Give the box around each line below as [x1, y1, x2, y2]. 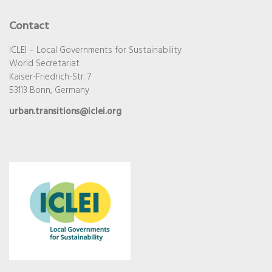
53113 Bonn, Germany [9, 83, 89, 98]
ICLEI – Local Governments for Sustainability [9, 43, 182, 58]
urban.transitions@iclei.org [9, 104, 121, 119]
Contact [9, 18, 49, 36]
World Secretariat [9, 56, 80, 72]
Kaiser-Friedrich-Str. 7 [9, 70, 91, 85]
